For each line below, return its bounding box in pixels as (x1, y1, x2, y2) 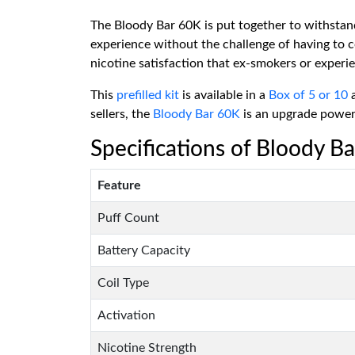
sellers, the (90, 108, 153, 120)
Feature (97, 179, 141, 192)
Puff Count (97, 212, 159, 224)
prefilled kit (116, 89, 179, 101)
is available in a (179, 89, 269, 101)
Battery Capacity (97, 244, 190, 257)
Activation (97, 309, 155, 322)
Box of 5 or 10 (269, 89, 348, 101)
